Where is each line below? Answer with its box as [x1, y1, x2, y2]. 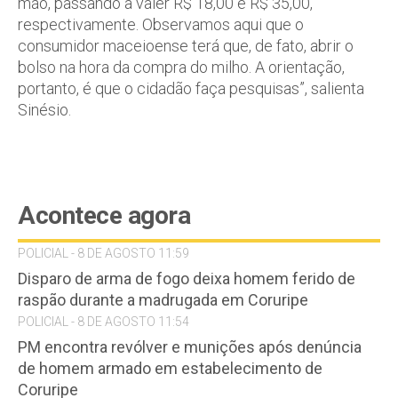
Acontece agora [18, 200, 190, 230]
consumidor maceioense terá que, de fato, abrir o [18, 36, 354, 55]
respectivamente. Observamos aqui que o [18, 14, 304, 34]
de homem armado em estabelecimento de [18, 358, 322, 378]
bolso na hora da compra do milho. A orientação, [18, 57, 345, 76]
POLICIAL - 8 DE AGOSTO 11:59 [18, 245, 189, 260]
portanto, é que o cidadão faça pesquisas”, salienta [18, 78, 364, 98]
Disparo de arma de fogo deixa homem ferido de [18, 268, 355, 288]
